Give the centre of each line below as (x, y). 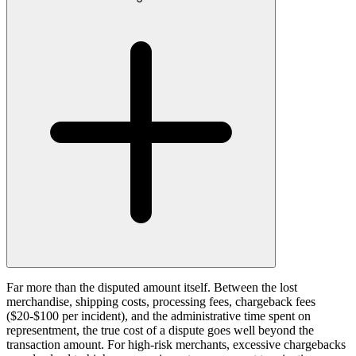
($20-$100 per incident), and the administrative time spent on (159, 315)
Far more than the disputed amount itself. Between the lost (152, 287)
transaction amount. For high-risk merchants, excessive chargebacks (176, 344)
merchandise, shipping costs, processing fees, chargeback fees (161, 301)
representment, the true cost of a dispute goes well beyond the (160, 330)
